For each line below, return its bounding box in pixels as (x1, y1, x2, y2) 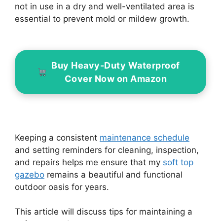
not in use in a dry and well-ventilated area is (15, 1, 194, 12)
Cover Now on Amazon (64, 74, 167, 84)
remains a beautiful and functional (44, 169, 183, 180)
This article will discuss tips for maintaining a (15, 207, 192, 217)
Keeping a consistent (15, 132, 100, 143)
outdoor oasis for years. (15, 182, 109, 192)
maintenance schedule (100, 132, 189, 143)
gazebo (15, 169, 44, 180)
